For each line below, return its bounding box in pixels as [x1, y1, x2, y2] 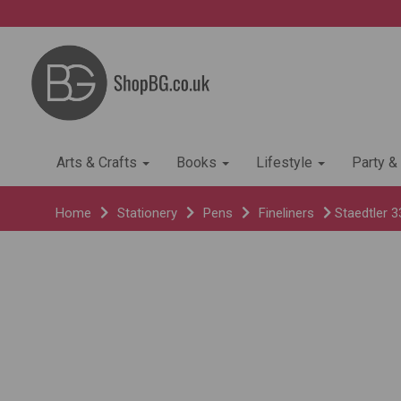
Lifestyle [256, 154, 316, 172]
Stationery [117, 205, 177, 222]
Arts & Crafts [56, 154, 141, 172]
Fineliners [259, 205, 314, 222]
